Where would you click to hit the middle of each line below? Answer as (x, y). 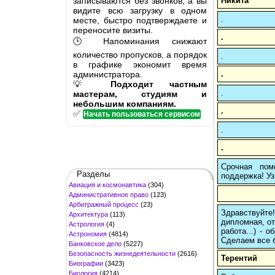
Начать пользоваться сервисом (142, 114)
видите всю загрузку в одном (140, 10)
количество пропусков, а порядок (140, 54)
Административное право (109, 194)
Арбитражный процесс (104, 204)
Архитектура (88, 214)
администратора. (108, 74)
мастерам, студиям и (140, 94)
